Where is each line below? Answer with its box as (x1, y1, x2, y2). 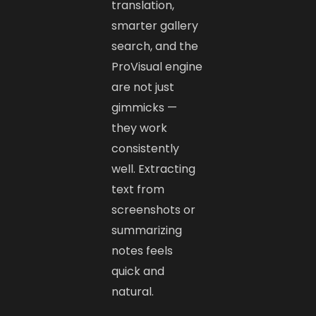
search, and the (111, 38, 199, 55)
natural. (111, 284, 154, 300)
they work (111, 120, 168, 137)
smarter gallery (111, 18, 199, 35)
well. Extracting (111, 161, 196, 178)
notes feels (111, 243, 174, 260)
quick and (111, 263, 165, 280)
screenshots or (111, 202, 196, 219)
